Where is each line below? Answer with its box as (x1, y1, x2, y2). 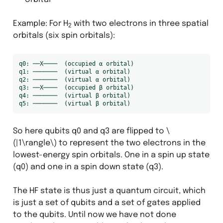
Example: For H (12, 19, 68, 28)
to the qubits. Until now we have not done (12, 210, 176, 219)
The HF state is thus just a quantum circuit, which (12, 186, 206, 195)
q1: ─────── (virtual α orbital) (18, 68, 130, 75)
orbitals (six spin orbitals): (12, 31, 115, 40)
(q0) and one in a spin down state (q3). (12, 162, 163, 171)
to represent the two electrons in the (56, 138, 206, 147)
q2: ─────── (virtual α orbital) (18, 76, 130, 83)
